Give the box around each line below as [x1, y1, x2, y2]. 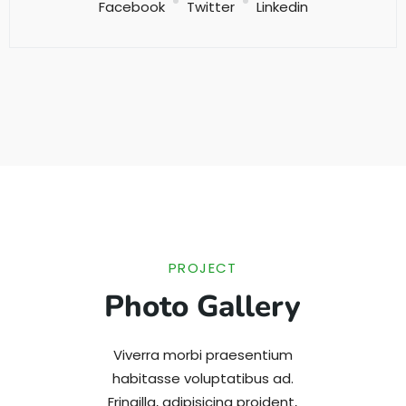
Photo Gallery [104, 285, 302, 327]
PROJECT [169, 257, 237, 277]
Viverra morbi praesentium [112, 344, 293, 364]
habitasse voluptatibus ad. [111, 368, 294, 388]
